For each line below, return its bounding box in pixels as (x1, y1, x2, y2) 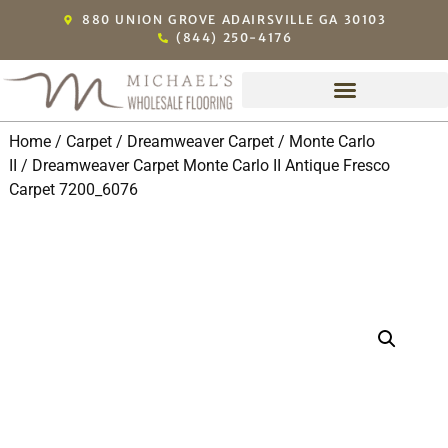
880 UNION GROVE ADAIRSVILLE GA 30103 (81, 12, 387, 27)
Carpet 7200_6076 (8, 180, 138, 200)
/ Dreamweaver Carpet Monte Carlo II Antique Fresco (16, 156, 390, 176)
